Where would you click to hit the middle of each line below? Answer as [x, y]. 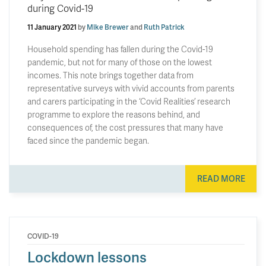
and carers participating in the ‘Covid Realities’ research [129, 101]
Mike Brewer [108, 27]
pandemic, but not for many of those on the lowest [120, 62]
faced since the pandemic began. [88, 140]
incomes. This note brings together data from [110, 75]
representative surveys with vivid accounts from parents [131, 88]
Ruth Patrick [164, 27]
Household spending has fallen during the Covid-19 [120, 49]
